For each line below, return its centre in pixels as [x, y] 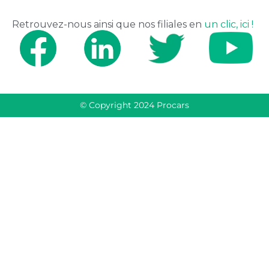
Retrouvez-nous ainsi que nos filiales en [108, 25]
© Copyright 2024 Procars [134, 105]
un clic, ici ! [229, 25]
